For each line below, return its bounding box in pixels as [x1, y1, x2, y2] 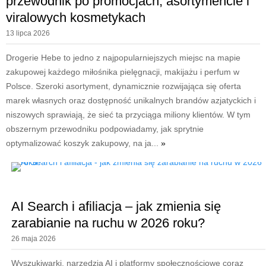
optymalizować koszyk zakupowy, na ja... [6, 138, 161, 148]
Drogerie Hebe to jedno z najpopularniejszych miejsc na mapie [6, 52, 240, 62]
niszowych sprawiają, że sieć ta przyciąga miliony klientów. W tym [6, 109, 251, 119]
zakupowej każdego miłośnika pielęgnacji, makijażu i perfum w [6, 66, 239, 77]
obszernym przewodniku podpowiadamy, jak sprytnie [6, 123, 204, 134]
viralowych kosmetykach [6, 9, 145, 25]
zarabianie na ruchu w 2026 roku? [11, 215, 205, 230]
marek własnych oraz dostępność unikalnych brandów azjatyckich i [6, 95, 256, 105]
